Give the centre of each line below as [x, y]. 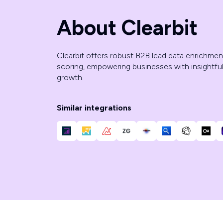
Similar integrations [94, 108]
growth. [70, 77]
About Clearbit [127, 27]
